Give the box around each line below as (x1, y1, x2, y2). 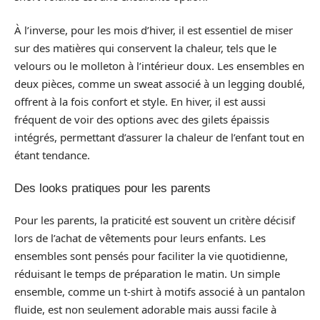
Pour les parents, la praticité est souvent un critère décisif (14, 213, 295, 227)
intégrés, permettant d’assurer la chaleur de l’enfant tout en (14, 130, 304, 144)
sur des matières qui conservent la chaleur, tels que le (14, 41, 276, 55)
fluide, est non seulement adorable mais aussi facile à (14, 302, 276, 316)
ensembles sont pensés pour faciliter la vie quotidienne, (14, 249, 288, 263)
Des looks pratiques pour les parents (14, 181, 211, 195)
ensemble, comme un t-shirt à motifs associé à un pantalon (14, 284, 305, 299)
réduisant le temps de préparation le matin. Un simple (14, 266, 280, 281)
